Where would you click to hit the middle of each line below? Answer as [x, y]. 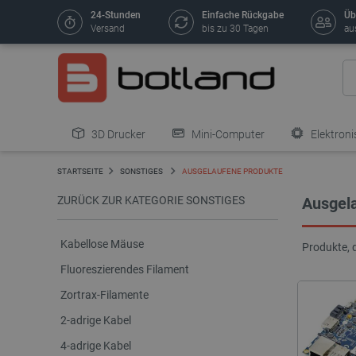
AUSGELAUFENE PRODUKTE [232, 171]
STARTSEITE [80, 171]
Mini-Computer [227, 134]
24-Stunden [116, 15]
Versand [108, 29]
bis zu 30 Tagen [235, 29]
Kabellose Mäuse [102, 244]
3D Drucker [117, 134]
